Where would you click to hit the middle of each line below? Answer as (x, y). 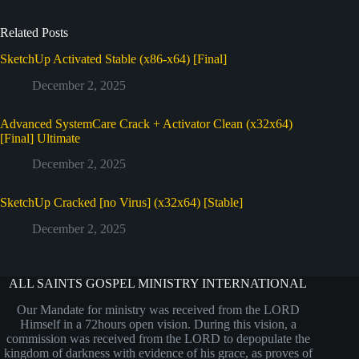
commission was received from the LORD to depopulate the (158, 338)
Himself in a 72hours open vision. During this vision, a (158, 324)
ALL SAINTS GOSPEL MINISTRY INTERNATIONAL (158, 284)
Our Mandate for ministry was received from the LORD (158, 309)
